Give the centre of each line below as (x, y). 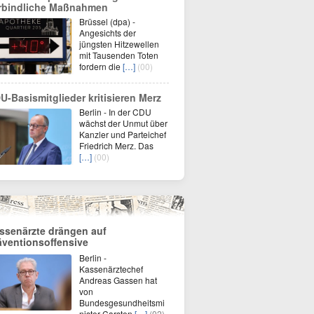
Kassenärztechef (111, 269)
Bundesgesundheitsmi (122, 302)
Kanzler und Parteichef (123, 134)
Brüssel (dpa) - (107, 21)
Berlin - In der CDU (115, 112)
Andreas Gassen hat (118, 280)
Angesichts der (108, 33)
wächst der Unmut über (123, 123)
